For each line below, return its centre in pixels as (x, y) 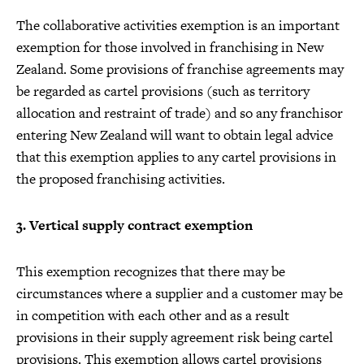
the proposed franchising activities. (121, 178)
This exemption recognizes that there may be (151, 271)
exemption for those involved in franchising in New (170, 47)
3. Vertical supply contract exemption (134, 225)
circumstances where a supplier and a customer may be (180, 293)
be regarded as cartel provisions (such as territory (163, 91)
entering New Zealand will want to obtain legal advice (175, 134)
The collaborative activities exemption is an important (178, 25)
